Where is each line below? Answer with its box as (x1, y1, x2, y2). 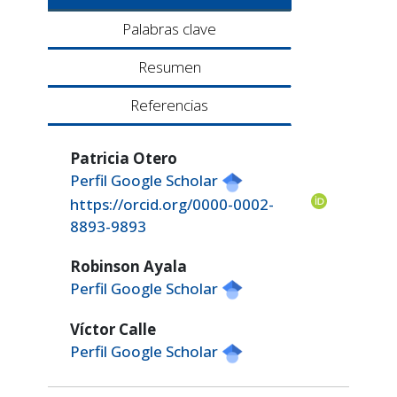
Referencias (130, 95, 208, 116)
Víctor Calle (70, 319, 156, 340)
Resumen (137, 57, 201, 78)
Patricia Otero (70, 148, 177, 169)
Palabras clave (122, 19, 216, 40)
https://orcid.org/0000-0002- (70, 193, 274, 214)
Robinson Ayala (70, 255, 187, 276)
